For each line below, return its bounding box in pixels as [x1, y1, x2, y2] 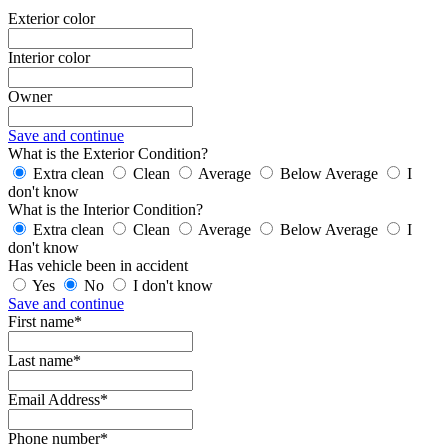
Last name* [8, 352, 81, 370]
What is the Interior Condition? [8, 201, 203, 219]
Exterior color [8, 10, 95, 28]
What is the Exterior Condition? [8, 145, 208, 163]
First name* [8, 313, 82, 331]
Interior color [8, 49, 90, 67]
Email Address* [8, 391, 108, 409]
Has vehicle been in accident [8, 257, 188, 275]
